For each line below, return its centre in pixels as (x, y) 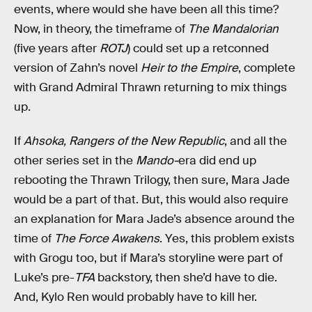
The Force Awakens (107, 239)
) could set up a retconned (198, 48)
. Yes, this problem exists (227, 239)
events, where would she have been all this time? (146, 9)
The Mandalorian (233, 29)
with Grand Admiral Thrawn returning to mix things (150, 87)
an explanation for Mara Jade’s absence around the (154, 219)
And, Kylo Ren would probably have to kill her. (135, 297)
